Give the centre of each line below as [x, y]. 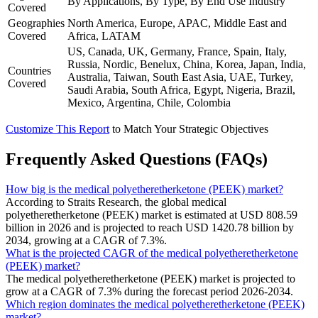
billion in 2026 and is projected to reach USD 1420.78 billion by [150, 227]
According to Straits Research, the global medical [116, 202]
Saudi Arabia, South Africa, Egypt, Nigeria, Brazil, [181, 89]
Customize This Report [57, 128]
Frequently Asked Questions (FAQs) [137, 159]
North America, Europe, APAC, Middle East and [177, 23]
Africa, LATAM [104, 35]
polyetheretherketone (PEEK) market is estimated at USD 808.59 [152, 214]
